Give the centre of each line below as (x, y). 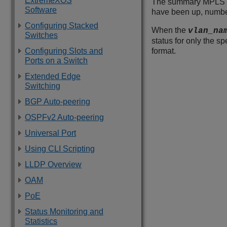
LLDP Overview (53, 164)
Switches (41, 35)
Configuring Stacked (62, 26)
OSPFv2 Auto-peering (64, 117)
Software (41, 10)
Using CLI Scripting (60, 149)
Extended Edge (53, 76)
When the (170, 30)
